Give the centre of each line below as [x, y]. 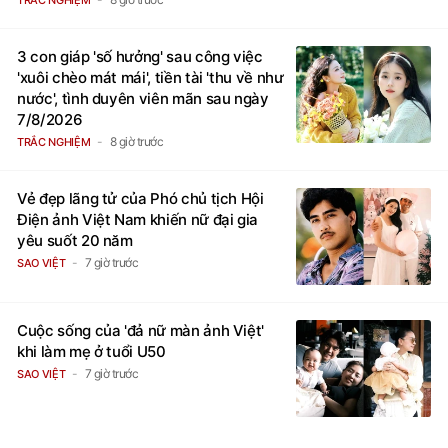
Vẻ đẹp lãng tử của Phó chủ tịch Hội [140, 198]
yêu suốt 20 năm [75, 240]
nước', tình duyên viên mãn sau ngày [143, 98]
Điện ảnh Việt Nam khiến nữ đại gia [138, 219]
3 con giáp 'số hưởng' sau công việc [140, 56]
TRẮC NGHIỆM [54, 141]
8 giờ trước [136, 141]
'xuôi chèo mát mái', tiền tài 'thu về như [150, 77]
